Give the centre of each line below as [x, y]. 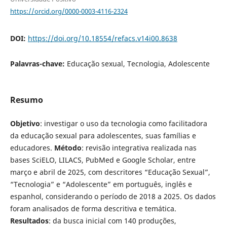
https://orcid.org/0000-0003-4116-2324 [69, 11]
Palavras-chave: [38, 64]
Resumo [26, 100]
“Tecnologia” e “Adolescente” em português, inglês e [101, 184]
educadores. [32, 147]
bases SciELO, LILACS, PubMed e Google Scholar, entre [103, 160]
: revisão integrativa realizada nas [139, 147]
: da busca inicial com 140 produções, [112, 220]
